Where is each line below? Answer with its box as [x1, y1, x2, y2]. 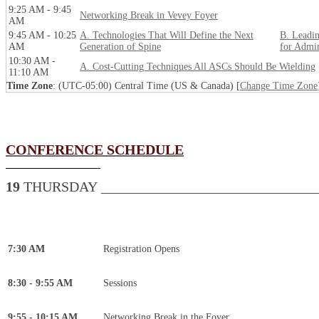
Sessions [103, 278, 137, 289]
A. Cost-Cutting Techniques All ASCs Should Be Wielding [80, 61, 315, 73]
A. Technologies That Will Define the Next [80, 30, 253, 41]
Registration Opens [103, 244, 179, 255]
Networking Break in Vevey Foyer [80, 10, 218, 21]
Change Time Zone [240, 80, 318, 92]
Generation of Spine [80, 41, 161, 53]
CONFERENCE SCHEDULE [6, 141, 184, 157]
